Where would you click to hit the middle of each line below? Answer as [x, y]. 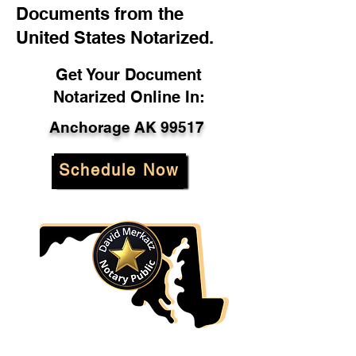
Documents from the [100, 14]
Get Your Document [129, 75]
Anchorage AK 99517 [126, 127]
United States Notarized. [115, 37]
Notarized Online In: [129, 97]
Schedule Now [118, 170]
